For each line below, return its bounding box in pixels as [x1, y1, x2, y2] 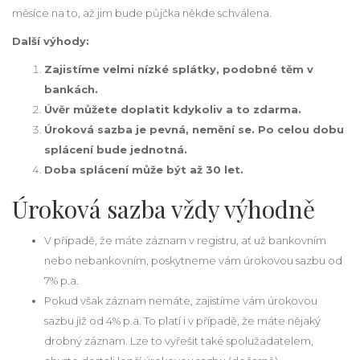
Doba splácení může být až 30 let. [44, 162, 243, 176]
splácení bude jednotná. [44, 142, 187, 156]
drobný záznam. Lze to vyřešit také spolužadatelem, [44, 333, 313, 347]
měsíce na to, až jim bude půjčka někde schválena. [12, 6, 272, 19]
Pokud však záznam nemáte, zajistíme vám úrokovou [44, 293, 317, 307]
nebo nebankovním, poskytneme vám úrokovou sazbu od [44, 253, 342, 267]
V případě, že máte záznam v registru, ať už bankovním [44, 233, 326, 247]
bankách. [44, 82, 98, 96]
